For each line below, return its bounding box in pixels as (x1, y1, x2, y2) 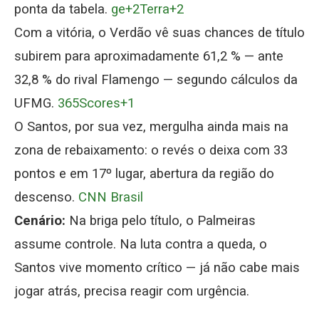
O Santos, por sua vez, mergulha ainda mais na (14, 118, 288, 135)
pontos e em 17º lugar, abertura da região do (14, 165, 274, 182)
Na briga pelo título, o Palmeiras (66, 212, 256, 229)
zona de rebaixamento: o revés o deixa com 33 (14, 142, 288, 158)
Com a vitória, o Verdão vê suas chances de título (14, 24, 305, 41)
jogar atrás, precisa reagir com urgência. (14, 283, 249, 299)
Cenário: (14, 212, 66, 229)
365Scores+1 (58, 95, 135, 111)
